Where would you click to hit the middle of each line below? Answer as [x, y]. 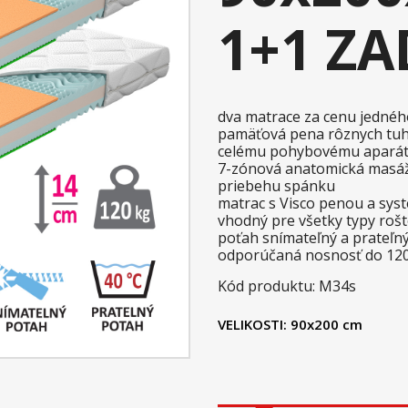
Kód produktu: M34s [287, 286]
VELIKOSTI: [252, 325]
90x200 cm [326, 325]
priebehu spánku [276, 186]
